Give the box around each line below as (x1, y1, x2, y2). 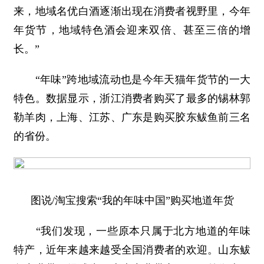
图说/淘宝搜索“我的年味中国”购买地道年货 (30, 194, 234, 206)
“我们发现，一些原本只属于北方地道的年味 (14, 225, 250, 237)
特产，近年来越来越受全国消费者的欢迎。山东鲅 (14, 244, 250, 256)
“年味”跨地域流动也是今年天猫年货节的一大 (14, 74, 250, 85)
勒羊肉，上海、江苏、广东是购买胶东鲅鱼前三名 (14, 111, 250, 123)
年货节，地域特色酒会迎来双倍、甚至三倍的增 (14, 24, 250, 36)
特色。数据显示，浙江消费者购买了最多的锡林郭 (14, 93, 250, 104)
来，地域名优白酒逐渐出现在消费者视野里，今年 (14, 5, 250, 17)
